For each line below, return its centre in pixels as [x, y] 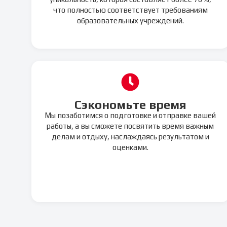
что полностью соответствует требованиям [130, 10]
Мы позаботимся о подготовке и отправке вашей [130, 115]
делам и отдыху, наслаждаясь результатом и [130, 136]
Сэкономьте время [130, 104]
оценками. [130, 147]
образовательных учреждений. [130, 20]
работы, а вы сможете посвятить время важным [130, 126]
